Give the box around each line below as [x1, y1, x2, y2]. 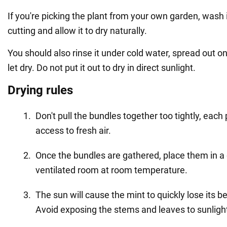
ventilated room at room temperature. [35, 164, 187, 175]
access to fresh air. [35, 125, 111, 136]
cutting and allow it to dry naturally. [8, 25, 147, 36]
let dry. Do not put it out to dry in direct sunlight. [8, 62, 196, 73]
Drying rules [8, 83, 73, 97]
